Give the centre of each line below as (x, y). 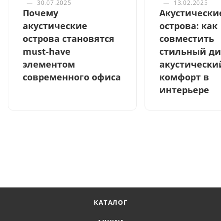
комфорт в (184, 77)
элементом (49, 64)
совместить (187, 39)
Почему (40, 13)
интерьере (184, 90)
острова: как (188, 26)
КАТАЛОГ (110, 202)
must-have (47, 52)
